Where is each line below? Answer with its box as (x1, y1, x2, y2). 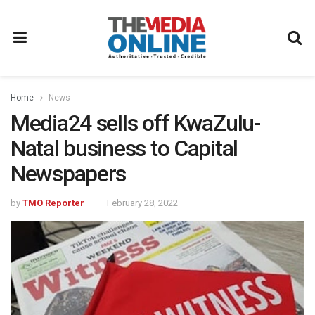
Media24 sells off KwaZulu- (11, 110, 260, 136)
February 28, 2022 (107, 197, 178, 208)
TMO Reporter (22, 197, 84, 208)
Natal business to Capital (11, 135, 238, 162)
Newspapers (11, 160, 127, 187)
